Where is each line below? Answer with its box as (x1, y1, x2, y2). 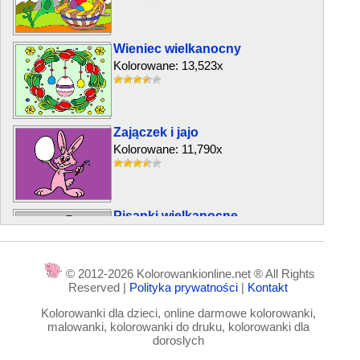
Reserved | (68, 280, 130, 294)
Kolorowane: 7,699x (113, 309, 217, 323)
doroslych (152, 333, 204, 347)
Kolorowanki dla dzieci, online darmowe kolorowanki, (40, 306, 316, 320)
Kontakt (247, 280, 288, 294)
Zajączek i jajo (113, 125, 198, 139)
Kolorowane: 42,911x (113, 226, 223, 239)
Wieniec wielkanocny (113, 42, 241, 55)
